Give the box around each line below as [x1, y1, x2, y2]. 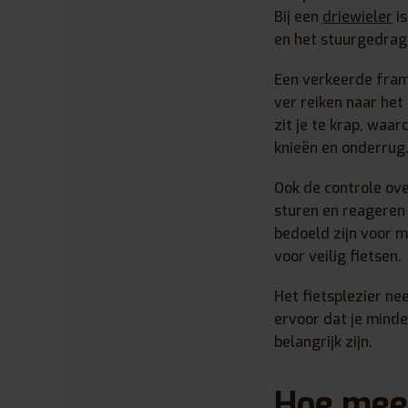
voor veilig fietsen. [273, 246, 402, 266]
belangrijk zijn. [273, 331, 372, 352]
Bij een [273, 7, 322, 27]
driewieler [321, 7, 393, 27]
